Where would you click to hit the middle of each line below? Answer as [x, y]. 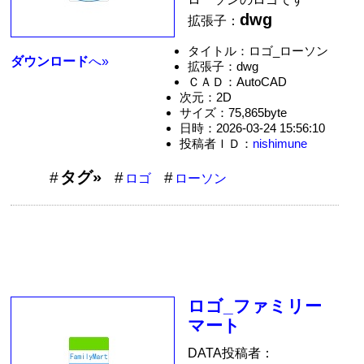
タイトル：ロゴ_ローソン [258, 50]
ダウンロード [50, 62]
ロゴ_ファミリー [255, 305]
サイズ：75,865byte [233, 112]
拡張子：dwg [223, 66]
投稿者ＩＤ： [216, 143]
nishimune [279, 143]
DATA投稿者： [231, 353]
